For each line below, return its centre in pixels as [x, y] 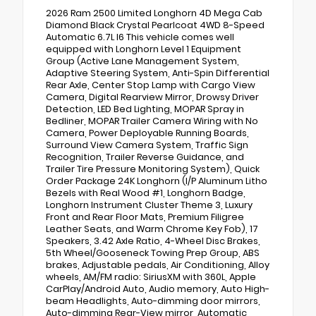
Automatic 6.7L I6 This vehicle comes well [140, 37]
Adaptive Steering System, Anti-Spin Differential [158, 73]
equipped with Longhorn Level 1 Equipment [144, 49]
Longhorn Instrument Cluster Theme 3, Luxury [149, 205]
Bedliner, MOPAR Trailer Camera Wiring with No [152, 121]
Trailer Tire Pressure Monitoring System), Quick [153, 169]
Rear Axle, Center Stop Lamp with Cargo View [151, 85]
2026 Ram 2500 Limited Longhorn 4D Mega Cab [154, 13]
